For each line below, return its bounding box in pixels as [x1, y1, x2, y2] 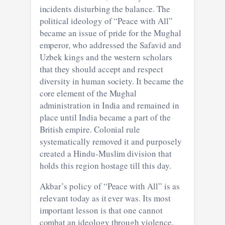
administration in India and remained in [39, 99, 138, 111]
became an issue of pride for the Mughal [39, 27, 181, 39]
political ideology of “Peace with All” [39, 15, 71, 27]
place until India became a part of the [39, 111, 171, 123]
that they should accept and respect [39, 63, 163, 75]
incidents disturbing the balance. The [39, 3, 170, 15]
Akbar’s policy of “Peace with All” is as [39, 180, 180, 192]
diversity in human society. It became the [39, 75, 137, 87]
